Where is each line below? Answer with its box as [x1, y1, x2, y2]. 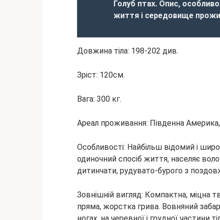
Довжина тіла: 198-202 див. [77, 46, 178, 55]
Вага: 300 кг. [77, 94, 121, 104]
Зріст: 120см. [77, 70, 125, 80]
